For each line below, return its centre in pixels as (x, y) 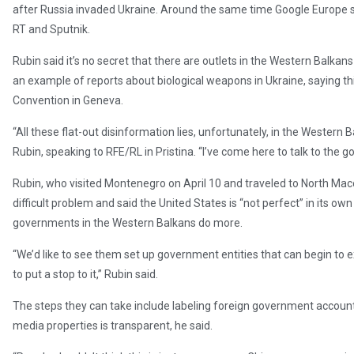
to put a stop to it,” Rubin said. (85, 275)
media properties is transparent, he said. (113, 326)
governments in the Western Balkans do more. (128, 223)
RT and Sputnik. (51, 30)
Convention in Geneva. (68, 101)
